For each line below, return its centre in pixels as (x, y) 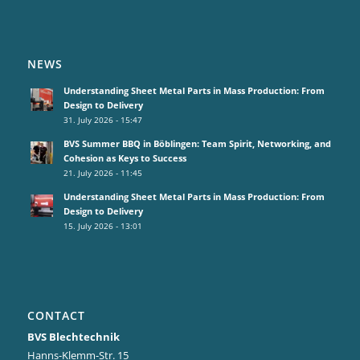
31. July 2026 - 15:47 (102, 120)
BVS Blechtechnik (73, 337)
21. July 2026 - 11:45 (102, 173)
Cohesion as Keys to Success (125, 158)
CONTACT (56, 316)
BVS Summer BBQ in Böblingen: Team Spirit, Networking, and (197, 144)
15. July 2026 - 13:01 (102, 226)
